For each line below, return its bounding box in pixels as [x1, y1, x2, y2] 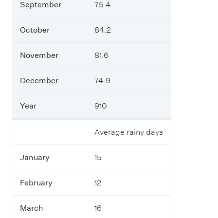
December [20, 76, 58, 86]
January [20, 153, 50, 163]
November [20, 51, 58, 60]
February [20, 178, 53, 188]
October [20, 25, 50, 35]
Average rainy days [94, 127, 163, 137]
